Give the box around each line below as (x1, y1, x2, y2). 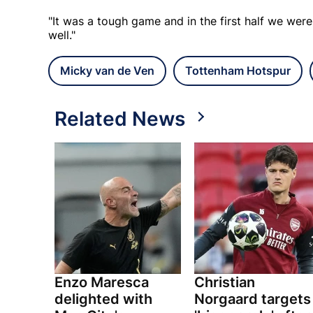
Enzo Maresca (54, 274, 149, 291)
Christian (194, 274, 255, 291)
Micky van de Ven (60, 64, 154, 78)
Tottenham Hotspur (185, 64, 291, 78)
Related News (54, 107, 185, 131)
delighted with (54, 291, 152, 308)
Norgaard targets (194, 291, 311, 308)
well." (48, 28, 75, 43)
